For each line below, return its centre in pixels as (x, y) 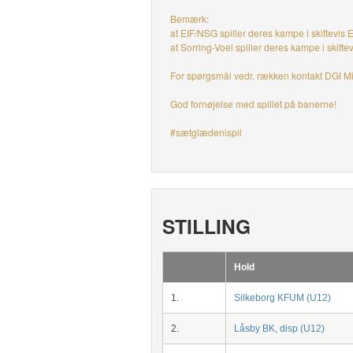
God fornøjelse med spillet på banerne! (253, 104)
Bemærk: (190, 19)
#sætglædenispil (206, 132)
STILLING (206, 226)
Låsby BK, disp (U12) (279, 329)
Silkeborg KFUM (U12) (282, 298)
